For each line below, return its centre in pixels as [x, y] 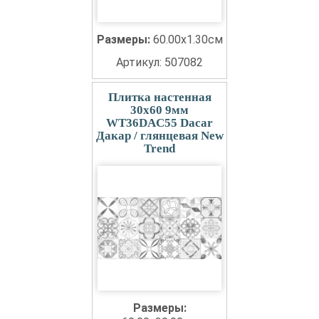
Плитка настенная [159, 97]
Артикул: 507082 [159, 62]
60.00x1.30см [188, 40]
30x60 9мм [159, 110]
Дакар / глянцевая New [159, 136]
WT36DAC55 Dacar [159, 123]
